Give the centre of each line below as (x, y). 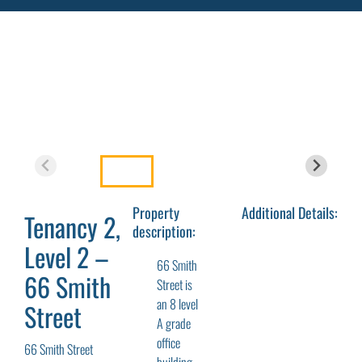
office (169, 343)
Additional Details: (289, 213)
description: (164, 231)
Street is (175, 284)
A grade (174, 323)
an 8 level (178, 304)
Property (156, 213)
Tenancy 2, (72, 227)
